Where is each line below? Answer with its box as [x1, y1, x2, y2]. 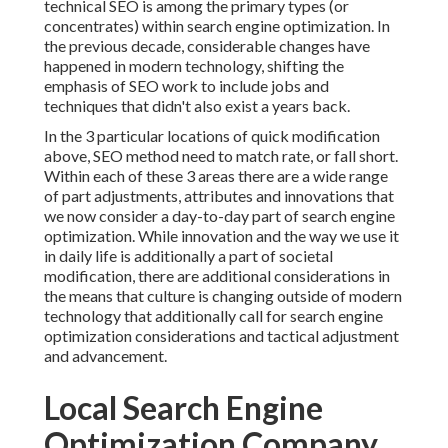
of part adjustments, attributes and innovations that [44, 186, 394, 206]
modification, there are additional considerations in [44, 266, 390, 286]
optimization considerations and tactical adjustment [44, 326, 399, 346]
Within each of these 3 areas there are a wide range [44, 166, 388, 186]
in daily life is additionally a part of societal [44, 246, 333, 266]
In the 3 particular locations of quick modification [44, 126, 380, 146]
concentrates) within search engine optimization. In [44, 16, 390, 36]
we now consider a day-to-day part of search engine [44, 206, 395, 226]
